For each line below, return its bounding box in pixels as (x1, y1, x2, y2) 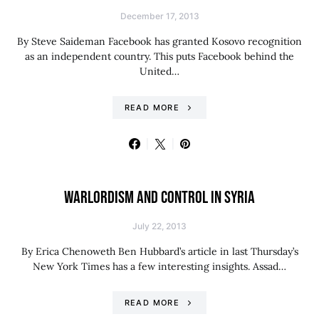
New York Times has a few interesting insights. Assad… (33, 260, 286, 273)
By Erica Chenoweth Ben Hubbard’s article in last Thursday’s (21, 245, 298, 258)
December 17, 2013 (120, 11, 199, 21)
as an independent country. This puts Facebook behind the (25, 50, 294, 63)
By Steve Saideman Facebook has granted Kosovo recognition (17, 35, 302, 48)
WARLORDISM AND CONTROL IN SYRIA (64, 187, 255, 208)
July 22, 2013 (132, 221, 187, 231)
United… (140, 65, 179, 78)
